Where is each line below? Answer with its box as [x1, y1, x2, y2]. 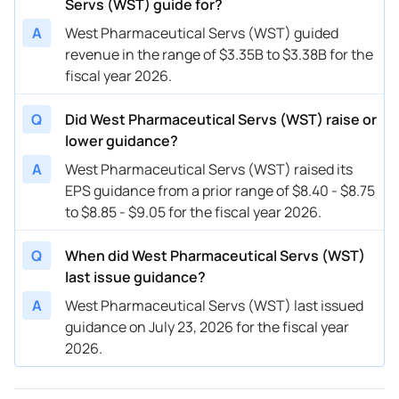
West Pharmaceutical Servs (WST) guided [65, 22, 338, 43]
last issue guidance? [65, 266, 206, 287]
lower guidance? [65, 130, 178, 151]
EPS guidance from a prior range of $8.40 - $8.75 [65, 180, 375, 200]
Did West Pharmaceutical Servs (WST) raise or [65, 109, 377, 129]
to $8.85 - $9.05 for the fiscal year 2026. [65, 201, 322, 222]
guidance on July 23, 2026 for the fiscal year [65, 316, 349, 337]
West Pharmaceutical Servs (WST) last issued [65, 295, 363, 315]
